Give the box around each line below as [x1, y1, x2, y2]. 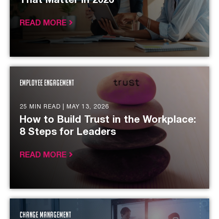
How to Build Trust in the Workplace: [20, 116, 196, 125]
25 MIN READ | [20, 104, 66, 109]
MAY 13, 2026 [66, 104, 109, 109]
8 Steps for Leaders [20, 128, 116, 137]
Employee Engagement [20, 79, 74, 87]
